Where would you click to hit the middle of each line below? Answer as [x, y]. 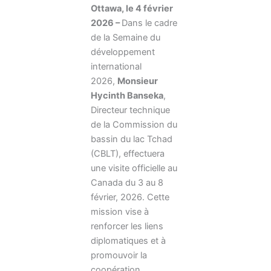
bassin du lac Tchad [132, 139]
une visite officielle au [134, 168]
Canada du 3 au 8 [127, 182]
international [116, 66]
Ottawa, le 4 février [132, 8]
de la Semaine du [126, 37]
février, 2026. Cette [130, 197]
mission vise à [120, 211]
